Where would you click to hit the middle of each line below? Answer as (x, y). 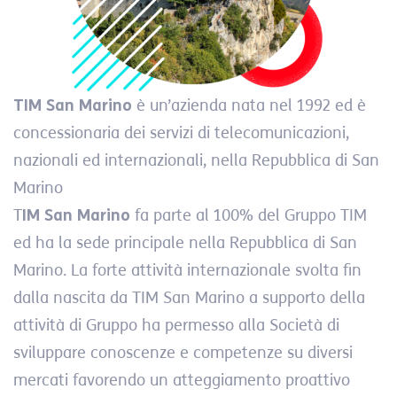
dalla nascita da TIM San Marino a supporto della (189, 298)
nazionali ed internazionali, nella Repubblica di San (196, 160)
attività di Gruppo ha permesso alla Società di (176, 325)
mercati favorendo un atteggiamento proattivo (182, 380)
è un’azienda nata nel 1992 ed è (249, 105)
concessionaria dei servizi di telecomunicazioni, (181, 133)
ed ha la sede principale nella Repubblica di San (185, 243)
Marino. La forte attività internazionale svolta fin (187, 270)
